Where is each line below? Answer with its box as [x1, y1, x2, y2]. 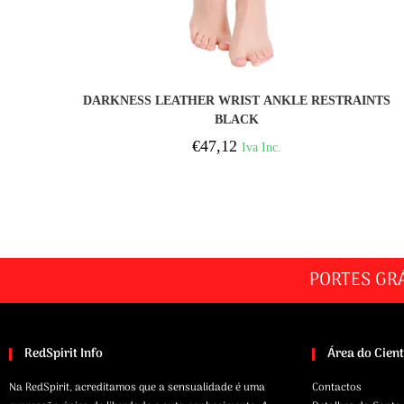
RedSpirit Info [24, 343, 103, 364]
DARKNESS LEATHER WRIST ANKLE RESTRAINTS [82, 94, 390, 108]
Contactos [312, 378, 362, 397]
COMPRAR [205, 85, 269, 98]
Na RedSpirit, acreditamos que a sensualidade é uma [9, 378, 265, 397]
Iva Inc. [241, 140, 281, 155]
